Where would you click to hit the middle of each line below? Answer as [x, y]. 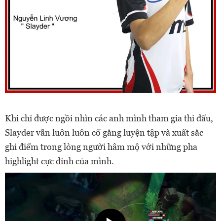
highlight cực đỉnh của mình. [59, 161]
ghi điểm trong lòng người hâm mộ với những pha [101, 147]
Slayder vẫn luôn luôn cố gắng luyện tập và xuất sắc [104, 132]
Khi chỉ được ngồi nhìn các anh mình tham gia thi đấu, [109, 118]
